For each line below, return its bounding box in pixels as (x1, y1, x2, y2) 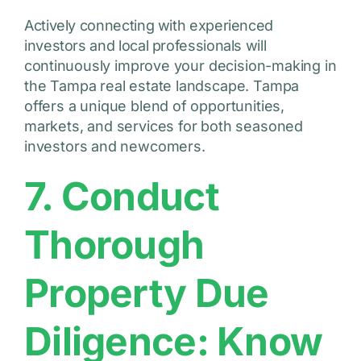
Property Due (23, 269, 269, 317)
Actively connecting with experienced (23, 17, 274, 35)
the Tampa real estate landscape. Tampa (23, 77, 300, 95)
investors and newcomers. (23, 138, 205, 156)
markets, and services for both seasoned (23, 118, 303, 135)
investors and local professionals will (23, 37, 267, 55)
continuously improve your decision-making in (23, 57, 337, 75)
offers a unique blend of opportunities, (23, 98, 284, 115)
